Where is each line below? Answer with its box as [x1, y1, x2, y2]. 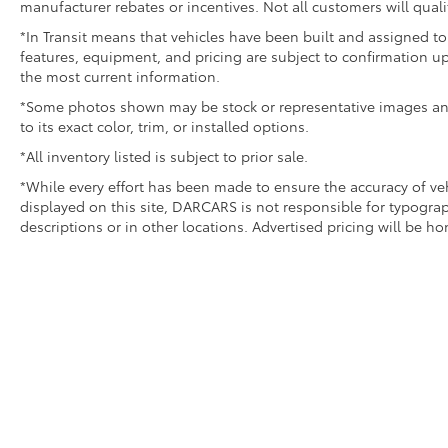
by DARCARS [219, 415, 293, 432]
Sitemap [302, 415, 349, 432]
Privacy [358, 415, 397, 432]
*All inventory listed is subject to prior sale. [20, 145, 308, 166]
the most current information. [20, 65, 220, 86]
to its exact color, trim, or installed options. [20, 115, 309, 136]
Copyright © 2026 [116, 415, 219, 432]
